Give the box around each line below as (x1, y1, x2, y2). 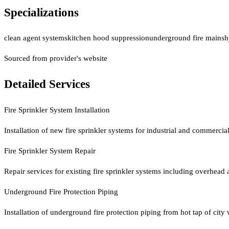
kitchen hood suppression (67, 34, 149, 42)
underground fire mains (149, 34, 224, 42)
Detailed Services (4, 77, 90, 90)
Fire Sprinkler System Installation (4, 105, 110, 114)
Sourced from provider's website (4, 54, 107, 63)
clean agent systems (4, 34, 67, 42)
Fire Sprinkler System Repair (4, 146, 96, 155)
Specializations (4, 6, 79, 19)
